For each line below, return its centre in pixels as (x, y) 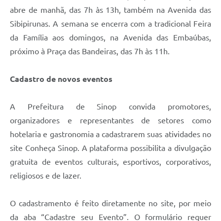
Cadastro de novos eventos (61, 79)
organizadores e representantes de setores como (110, 120)
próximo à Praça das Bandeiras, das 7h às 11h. (90, 51)
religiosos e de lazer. (46, 175)
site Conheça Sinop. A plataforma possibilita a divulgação (110, 148)
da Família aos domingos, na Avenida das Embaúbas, (110, 37)
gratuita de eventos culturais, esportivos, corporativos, (110, 162)
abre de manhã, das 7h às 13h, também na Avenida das (110, 10)
